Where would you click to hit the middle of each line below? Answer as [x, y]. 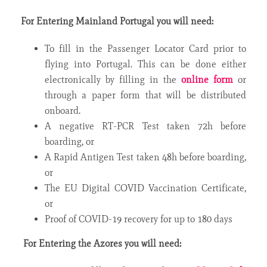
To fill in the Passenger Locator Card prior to [145, 48]
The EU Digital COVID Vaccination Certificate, [145, 188]
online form [207, 79]
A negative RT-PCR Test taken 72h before [145, 126]
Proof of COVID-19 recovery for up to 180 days [139, 219]
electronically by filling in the [113, 79]
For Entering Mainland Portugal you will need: [117, 21]
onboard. [63, 110]
